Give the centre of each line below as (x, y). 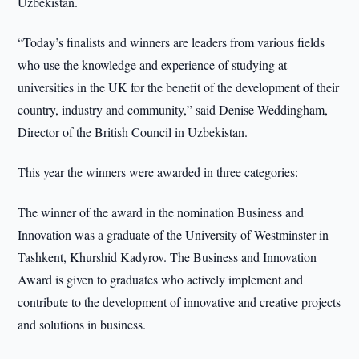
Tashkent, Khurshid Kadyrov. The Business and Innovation (167, 257)
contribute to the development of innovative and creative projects (179, 302)
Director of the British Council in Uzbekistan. (133, 132)
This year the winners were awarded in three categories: (158, 172)
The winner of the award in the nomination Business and (161, 212)
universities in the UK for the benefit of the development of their (179, 87)
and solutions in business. (82, 324)
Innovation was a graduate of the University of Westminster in (173, 234)
